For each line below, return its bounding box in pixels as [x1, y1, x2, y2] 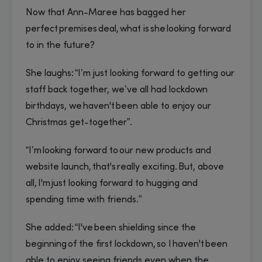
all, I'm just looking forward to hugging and [26, 178, 198, 188]
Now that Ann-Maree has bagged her [26, 8, 186, 18]
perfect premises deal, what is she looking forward [26, 24, 231, 34]
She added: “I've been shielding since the [26, 223, 196, 233]
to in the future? [26, 40, 99, 50]
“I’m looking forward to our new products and [26, 146, 211, 156]
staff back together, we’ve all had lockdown [26, 85, 208, 95]
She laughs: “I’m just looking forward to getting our [26, 68, 235, 78]
